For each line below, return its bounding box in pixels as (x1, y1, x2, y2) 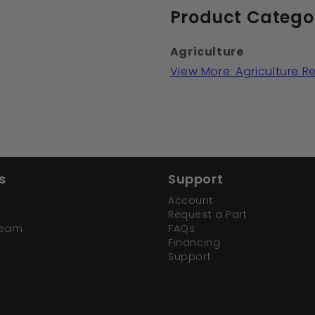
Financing (168, 236, 221, 250)
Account (168, 193, 214, 208)
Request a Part (168, 207, 247, 222)
